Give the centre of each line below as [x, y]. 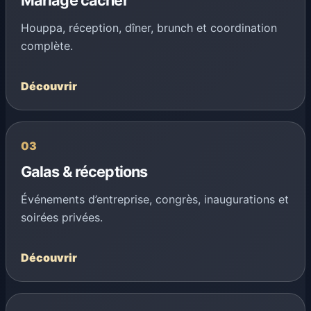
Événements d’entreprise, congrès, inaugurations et [154, 199]
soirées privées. [61, 217]
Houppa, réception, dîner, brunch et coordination [149, 28]
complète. [47, 46]
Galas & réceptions [84, 171]
